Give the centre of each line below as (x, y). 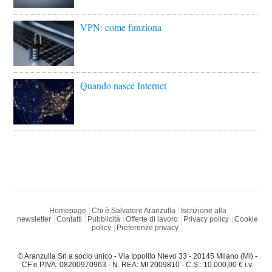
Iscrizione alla (203, 211)
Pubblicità (104, 219)
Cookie (246, 219)
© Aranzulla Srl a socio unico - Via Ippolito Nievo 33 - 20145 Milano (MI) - (138, 257)
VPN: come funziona (121, 27)
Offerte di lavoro (152, 219)
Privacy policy (206, 219)
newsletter (34, 219)
